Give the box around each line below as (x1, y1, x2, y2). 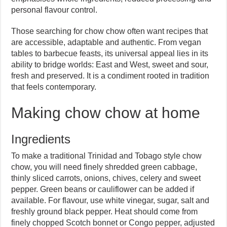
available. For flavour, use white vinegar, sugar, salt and (11, 196, 210, 205)
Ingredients (11, 132, 71, 146)
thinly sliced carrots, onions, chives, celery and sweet (11, 173, 201, 182)
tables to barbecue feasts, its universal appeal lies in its (11, 49, 209, 58)
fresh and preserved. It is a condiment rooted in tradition (11, 71, 210, 80)
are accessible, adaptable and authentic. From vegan (11, 37, 202, 47)
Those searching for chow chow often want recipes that (11, 26, 208, 35)
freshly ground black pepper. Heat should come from (11, 207, 198, 216)
